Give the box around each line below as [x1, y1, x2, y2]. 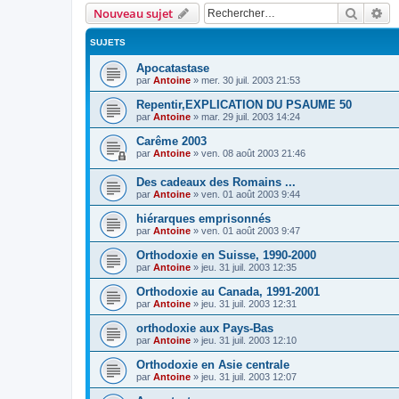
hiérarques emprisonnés [136, 212, 271, 226]
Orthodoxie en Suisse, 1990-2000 [136, 248, 316, 263]
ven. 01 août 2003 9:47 [201, 225, 300, 237]
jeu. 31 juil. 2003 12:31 [201, 298, 297, 310]
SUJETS [90, 37, 126, 47]
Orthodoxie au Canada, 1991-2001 [136, 285, 320, 299]
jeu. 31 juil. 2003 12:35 [201, 262, 297, 273]
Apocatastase [136, 61, 209, 75]
